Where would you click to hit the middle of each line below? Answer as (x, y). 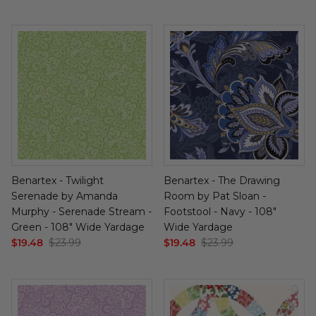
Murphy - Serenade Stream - (81, 211)
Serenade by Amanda (65, 196)
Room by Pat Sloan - (215, 196)
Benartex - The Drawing (222, 180)
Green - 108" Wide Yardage (78, 227)
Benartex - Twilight (57, 180)
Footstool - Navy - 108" (220, 211)
